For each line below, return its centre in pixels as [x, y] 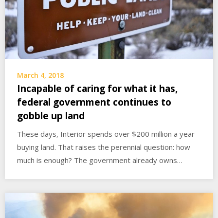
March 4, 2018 [40, 75]
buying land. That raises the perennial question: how [104, 147]
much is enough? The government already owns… [100, 160]
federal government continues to [94, 102]
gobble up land [51, 116]
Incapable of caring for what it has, [97, 89]
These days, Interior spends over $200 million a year [106, 134]
